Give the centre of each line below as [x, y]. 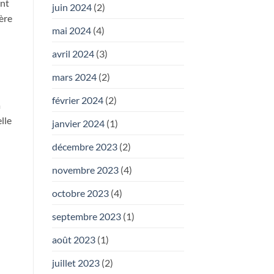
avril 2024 [73, 53]
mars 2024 [74, 76]
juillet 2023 [76, 262]
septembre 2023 [86, 216]
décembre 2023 [84, 146]
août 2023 [73, 239]
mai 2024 [71, 30]
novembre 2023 [85, 169]
